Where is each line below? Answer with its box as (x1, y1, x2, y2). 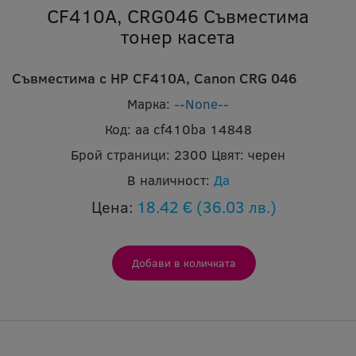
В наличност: (126, 171, 210, 189)
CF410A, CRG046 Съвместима (47, 2, 309, 29)
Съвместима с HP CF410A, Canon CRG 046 (12, 68, 297, 87)
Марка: (127, 95, 170, 113)
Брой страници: (71, 145, 170, 164)
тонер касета (121, 23, 235, 49)
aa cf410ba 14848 (134, 120, 252, 138)
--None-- (174, 95, 229, 113)
